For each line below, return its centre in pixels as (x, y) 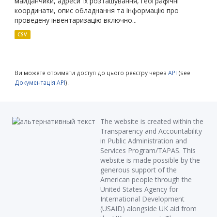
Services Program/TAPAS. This (148, 150)
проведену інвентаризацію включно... (76, 20)
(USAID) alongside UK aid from (148, 208)
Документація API (40, 82)
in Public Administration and (144, 140)
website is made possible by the (150, 160)
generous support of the (139, 170)
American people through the (146, 179)
